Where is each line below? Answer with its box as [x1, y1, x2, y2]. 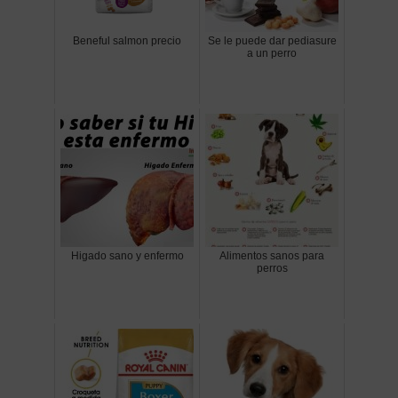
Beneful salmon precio [73, 35, 181, 48]
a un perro [247, 47, 297, 60]
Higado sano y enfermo [70, 250, 184, 263]
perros [256, 262, 288, 275]
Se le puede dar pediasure [207, 35, 337, 48]
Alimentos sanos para [219, 250, 324, 263]
